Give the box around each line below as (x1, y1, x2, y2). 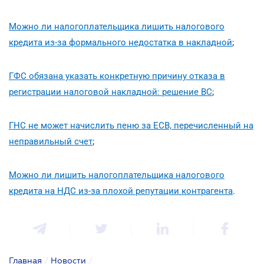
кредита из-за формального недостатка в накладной (9, 37, 232, 48)
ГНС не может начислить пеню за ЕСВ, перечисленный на (9, 120, 253, 131)
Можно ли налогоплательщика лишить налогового (9, 21, 225, 32)
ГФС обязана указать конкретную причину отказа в (9, 70, 225, 81)
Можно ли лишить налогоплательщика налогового (9, 169, 225, 180)
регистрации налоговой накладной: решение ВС (9, 86, 212, 97)
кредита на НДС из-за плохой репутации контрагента (9, 185, 233, 196)
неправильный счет (9, 136, 93, 147)
